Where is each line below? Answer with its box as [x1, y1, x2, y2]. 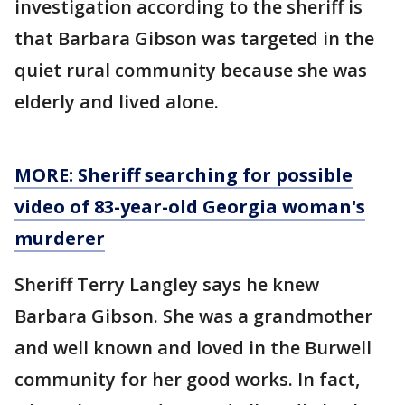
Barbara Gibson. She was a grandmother [14, 303, 372, 328]
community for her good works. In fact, [14, 366, 360, 391]
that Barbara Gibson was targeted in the [14, 25, 374, 51]
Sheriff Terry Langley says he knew [14, 271, 319, 297]
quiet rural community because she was [14, 57, 367, 82]
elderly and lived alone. [14, 89, 219, 114]
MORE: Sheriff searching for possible [14, 162, 353, 187]
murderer [14, 225, 105, 250]
